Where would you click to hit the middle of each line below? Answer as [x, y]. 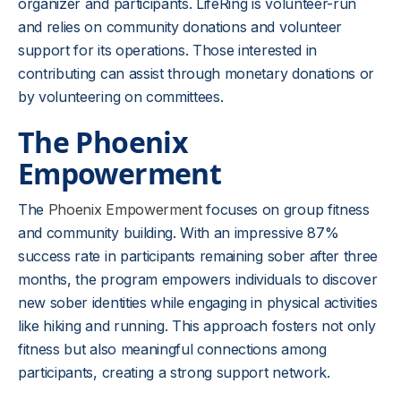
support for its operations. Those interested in [167, 50]
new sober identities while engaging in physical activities [198, 303]
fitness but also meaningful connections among [172, 349]
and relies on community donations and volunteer [180, 27]
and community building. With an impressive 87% [179, 233]
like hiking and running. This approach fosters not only [197, 326]
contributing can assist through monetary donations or [196, 73]
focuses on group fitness [286, 209]
